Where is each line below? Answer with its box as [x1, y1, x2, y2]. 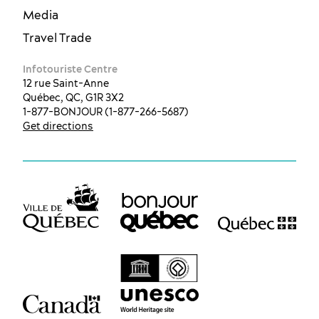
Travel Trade [23, 30, 92, 45]
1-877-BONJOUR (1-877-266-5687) [23, 105, 189, 118]
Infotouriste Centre [23, 62, 117, 75]
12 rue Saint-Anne [23, 76, 109, 90]
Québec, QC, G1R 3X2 [23, 90, 124, 104]
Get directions [23, 119, 93, 132]
